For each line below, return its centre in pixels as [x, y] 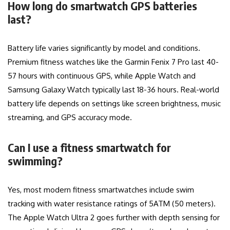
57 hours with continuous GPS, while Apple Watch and [102, 76]
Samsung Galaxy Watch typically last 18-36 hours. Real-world [113, 90]
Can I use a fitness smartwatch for [89, 148]
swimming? [35, 161]
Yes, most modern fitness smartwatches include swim [101, 190]
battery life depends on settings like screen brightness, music [114, 104]
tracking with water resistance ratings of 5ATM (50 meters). [112, 204]
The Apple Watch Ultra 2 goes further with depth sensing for [114, 218]
